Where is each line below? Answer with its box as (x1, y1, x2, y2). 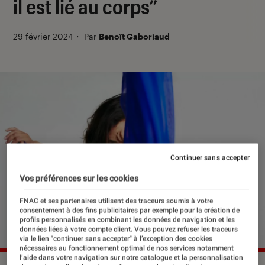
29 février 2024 (13, 31, 73, 42)
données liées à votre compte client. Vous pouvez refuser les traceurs (20, 225, 238, 234)
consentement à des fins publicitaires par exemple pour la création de (20, 206, 240, 215)
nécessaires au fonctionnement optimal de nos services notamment (20, 244, 234, 253)
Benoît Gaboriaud (99, 31, 170, 42)
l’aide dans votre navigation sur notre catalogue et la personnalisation (20, 253, 244, 262)
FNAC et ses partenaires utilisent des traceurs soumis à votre (20, 196, 214, 205)
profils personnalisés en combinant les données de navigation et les (20, 215, 235, 224)
